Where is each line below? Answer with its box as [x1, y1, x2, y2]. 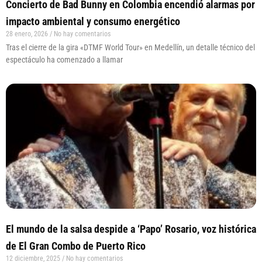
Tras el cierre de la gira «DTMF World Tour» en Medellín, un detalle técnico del [6, 43, 255, 53]
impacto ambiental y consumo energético [6, 15, 180, 28]
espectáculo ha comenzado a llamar [6, 55, 123, 65]
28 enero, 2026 [6, 30, 50, 39]
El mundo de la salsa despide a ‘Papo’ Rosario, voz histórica [6, 223, 256, 236]
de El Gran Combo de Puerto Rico [6, 240, 146, 253]
